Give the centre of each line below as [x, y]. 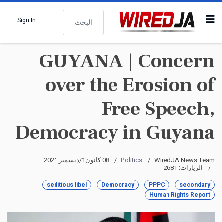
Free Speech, [158, 109]
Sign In [27, 20]
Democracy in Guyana [115, 133]
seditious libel [67, 185]
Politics [132, 160]
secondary [195, 185]
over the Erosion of [130, 85]
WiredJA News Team [184, 160]
